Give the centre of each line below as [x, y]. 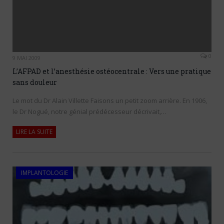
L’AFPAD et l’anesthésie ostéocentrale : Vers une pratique [112, 71]
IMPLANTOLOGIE [44, 173]
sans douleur [35, 82]
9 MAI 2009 [26, 58]
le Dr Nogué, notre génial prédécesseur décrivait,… [89, 112]
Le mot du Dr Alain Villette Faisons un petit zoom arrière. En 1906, [110, 101]
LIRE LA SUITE [34, 132]
